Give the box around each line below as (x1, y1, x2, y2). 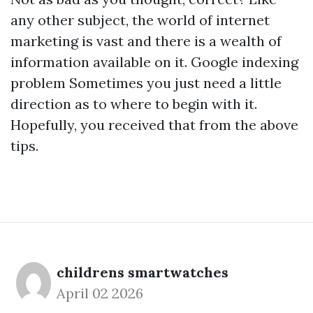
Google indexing (191, 53, 298, 71)
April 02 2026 (57, 284, 143, 302)
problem (10, 74, 66, 92)
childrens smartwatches (57, 263, 228, 281)
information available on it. (10, 53, 191, 71)
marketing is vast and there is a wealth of (10, 32, 282, 50)
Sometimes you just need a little (66, 74, 282, 92)
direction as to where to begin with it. (10, 95, 257, 112)
